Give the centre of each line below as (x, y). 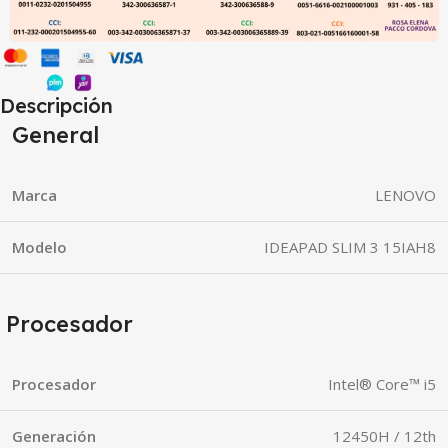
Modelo (39, 246)
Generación (54, 435)
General (52, 134)
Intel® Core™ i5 (382, 383)
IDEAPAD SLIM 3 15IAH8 (350, 246)
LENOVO (405, 194)
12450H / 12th (384, 435)
